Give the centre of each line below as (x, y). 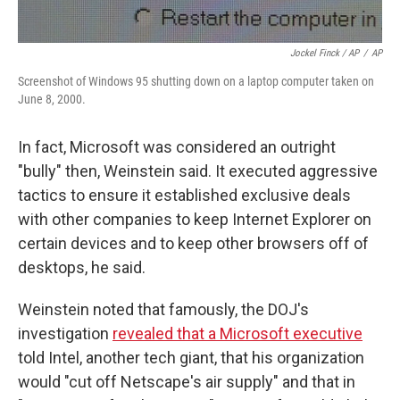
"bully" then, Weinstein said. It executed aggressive (198, 171)
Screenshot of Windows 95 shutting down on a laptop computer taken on (196, 81)
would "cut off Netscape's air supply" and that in (187, 382)
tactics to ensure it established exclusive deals (184, 195)
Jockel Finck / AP (325, 53)
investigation (65, 333)
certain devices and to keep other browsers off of (193, 243)
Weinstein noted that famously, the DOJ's (163, 309)
